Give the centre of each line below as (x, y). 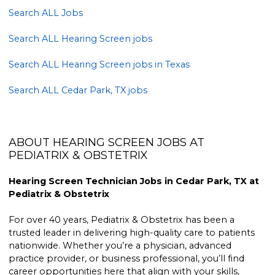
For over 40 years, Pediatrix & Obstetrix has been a (122, 220)
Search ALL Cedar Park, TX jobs (78, 90)
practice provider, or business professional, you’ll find (127, 259)
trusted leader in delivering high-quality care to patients (132, 233)
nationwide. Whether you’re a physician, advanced (120, 246)
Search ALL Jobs (46, 13)
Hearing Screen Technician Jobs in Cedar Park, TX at (134, 181)
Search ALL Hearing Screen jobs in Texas (99, 64)
